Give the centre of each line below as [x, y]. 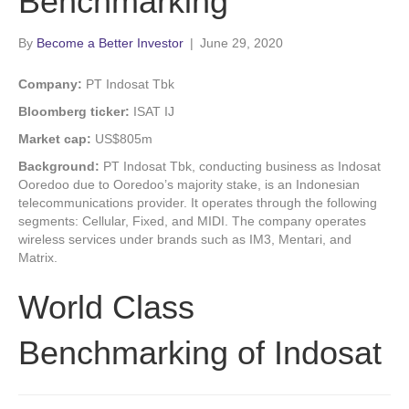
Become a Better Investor [110, 43]
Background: [61, 166]
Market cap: [55, 139]
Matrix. [38, 257]
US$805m [122, 139]
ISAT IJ [152, 111]
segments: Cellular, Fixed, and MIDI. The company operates [192, 221]
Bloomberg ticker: [74, 111]
